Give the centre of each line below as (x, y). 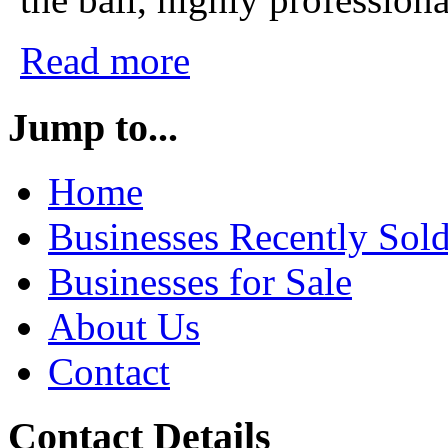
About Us (124, 327)
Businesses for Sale (200, 282)
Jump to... (93, 127)
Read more (105, 60)
